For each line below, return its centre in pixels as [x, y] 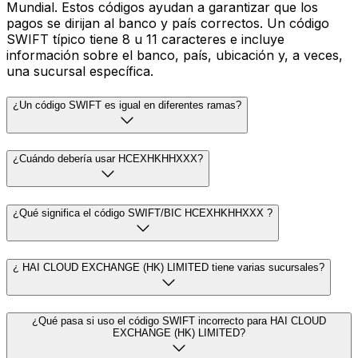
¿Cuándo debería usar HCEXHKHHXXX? [108, 159]
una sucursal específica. [80, 71]
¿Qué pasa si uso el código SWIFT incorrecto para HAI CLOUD [179, 321]
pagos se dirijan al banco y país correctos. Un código [168, 23]
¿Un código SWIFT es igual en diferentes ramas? [127, 105]
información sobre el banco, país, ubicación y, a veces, [175, 55]
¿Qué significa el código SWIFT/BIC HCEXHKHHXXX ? [143, 213]
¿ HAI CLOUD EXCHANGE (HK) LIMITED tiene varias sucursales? [169, 267]
